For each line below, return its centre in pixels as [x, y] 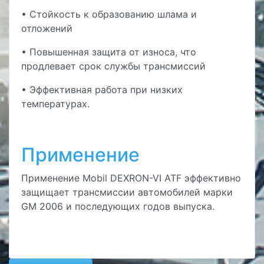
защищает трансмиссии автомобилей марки [127, 192]
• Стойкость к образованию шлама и [109, 14]
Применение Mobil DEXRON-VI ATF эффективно [131, 178]
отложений [47, 28]
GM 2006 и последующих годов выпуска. [118, 206]
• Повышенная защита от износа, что [109, 52]
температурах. [55, 104]
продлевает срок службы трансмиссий [113, 66]
